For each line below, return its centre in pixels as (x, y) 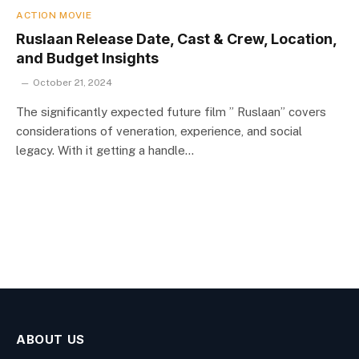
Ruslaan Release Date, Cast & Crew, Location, (176, 38)
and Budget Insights (87, 58)
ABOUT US (50, 339)
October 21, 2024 (73, 82)
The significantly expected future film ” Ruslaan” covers (171, 111)
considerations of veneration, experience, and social (159, 131)
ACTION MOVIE (54, 15)
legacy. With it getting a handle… (105, 150)
